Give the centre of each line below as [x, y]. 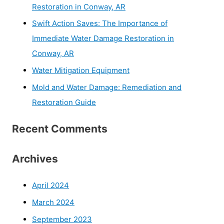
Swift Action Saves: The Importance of [100, 23]
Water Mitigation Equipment [81, 70]
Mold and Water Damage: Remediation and [107, 87]
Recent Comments [60, 129]
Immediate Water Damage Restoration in [103, 38]
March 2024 [53, 202]
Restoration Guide [64, 102]
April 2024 [50, 185]
